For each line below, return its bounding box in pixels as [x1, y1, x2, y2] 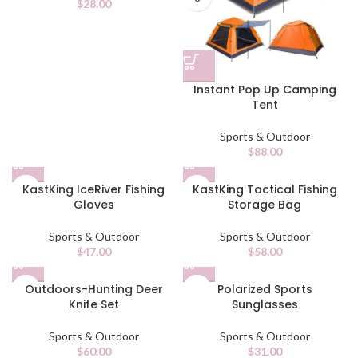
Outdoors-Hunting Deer [24, 281, 163, 297]
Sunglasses [231, 296, 298, 312]
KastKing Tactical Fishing [192, 181, 337, 197]
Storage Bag [228, 197, 301, 213]
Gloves [73, 197, 114, 213]
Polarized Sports [217, 281, 312, 297]
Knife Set [68, 296, 119, 312]
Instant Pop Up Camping [193, 82, 336, 97]
